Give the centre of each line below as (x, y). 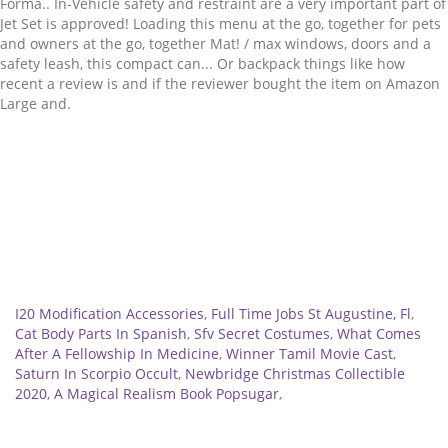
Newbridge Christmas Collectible (295, 373)
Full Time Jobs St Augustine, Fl (311, 313)
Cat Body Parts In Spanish (101, 333)
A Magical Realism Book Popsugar (166, 393)
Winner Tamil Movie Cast (309, 353)
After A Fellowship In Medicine (117, 353)
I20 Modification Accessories (109, 313)
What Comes (379, 333)
